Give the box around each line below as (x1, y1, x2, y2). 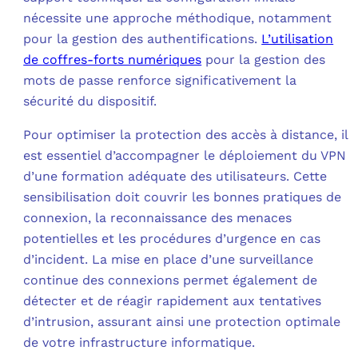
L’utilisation (261, 31, 334, 47)
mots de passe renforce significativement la (23, 73, 297, 89)
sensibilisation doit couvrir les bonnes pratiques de (23, 189, 342, 205)
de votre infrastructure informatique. (23, 335, 256, 351)
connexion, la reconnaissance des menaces (23, 210, 292, 226)
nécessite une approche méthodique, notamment (23, 10, 332, 26)
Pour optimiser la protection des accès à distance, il (23, 127, 348, 143)
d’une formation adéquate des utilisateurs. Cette (23, 169, 328, 185)
